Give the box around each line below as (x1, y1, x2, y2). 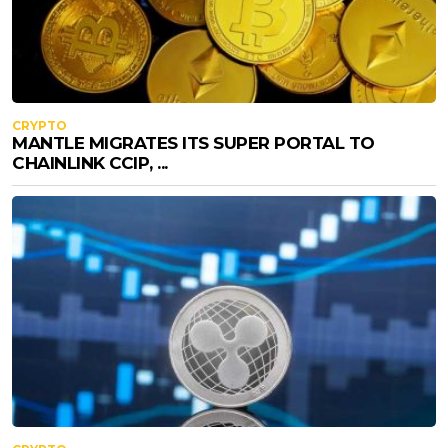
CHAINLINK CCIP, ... (12, 152, 168, 173)
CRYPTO (12, 117, 67, 133)
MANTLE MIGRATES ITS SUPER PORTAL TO (12, 132, 375, 153)
